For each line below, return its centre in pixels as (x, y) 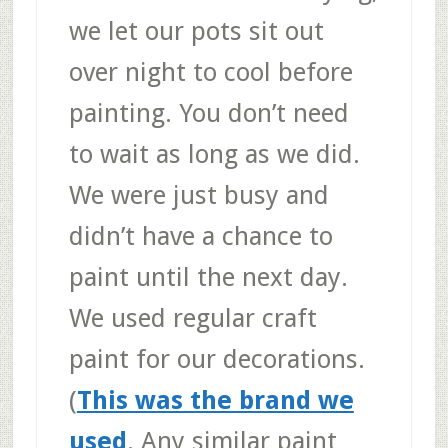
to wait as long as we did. (214, 153)
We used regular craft (192, 317)
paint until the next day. (208, 276)
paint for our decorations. (216, 358)
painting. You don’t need (208, 112)
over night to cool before (210, 71)
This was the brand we (215, 399)
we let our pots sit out (196, 30)
